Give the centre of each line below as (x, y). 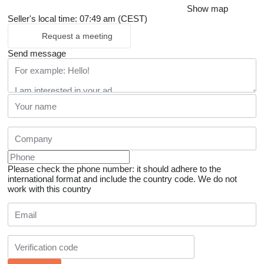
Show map (207, 9)
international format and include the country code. (102, 179)
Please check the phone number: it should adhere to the (114, 169)
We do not (217, 179)
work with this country (49, 189)
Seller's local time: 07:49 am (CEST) (77, 19)
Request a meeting (77, 36)
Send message (37, 54)
